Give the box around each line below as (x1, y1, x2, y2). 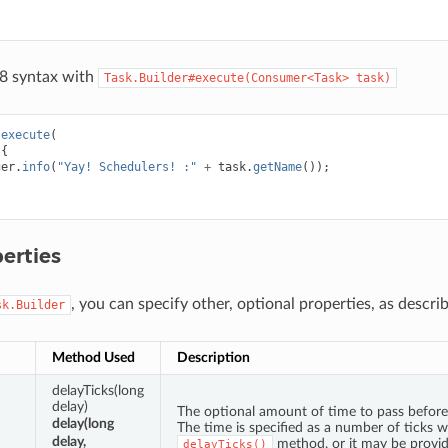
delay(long (51, 415, 114, 431)
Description (176, 349, 250, 365)
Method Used (51, 349, 135, 365)
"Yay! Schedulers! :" (56, 159, 197, 174)
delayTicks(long (51, 382, 144, 398)
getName (252, 159, 302, 174)
